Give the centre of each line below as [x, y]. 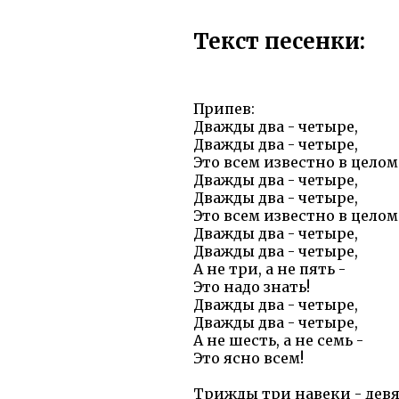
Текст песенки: [279, 42]
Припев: [224, 109]
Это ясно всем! [248, 358]
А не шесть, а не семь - [278, 341]
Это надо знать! [252, 287]
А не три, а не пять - [269, 269]
